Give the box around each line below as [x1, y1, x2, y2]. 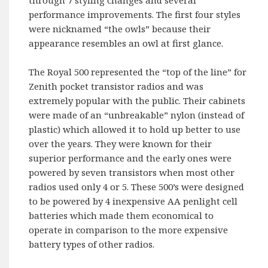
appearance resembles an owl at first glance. [29, 36, 224, 49]
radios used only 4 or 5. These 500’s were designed [29, 180, 245, 193]
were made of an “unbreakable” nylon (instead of [29, 108, 245, 121]
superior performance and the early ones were [29, 151, 232, 164]
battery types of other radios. [29, 237, 155, 250]
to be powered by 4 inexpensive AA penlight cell [29, 194, 238, 207]
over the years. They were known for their [29, 137, 212, 150]
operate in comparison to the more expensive [29, 223, 229, 236]
